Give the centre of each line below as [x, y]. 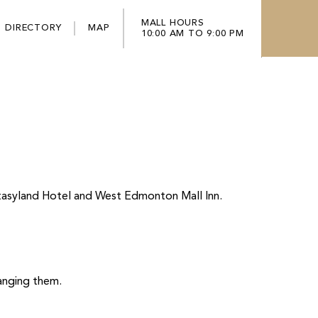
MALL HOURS [172, 23]
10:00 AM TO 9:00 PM [192, 34]
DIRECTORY [33, 28]
